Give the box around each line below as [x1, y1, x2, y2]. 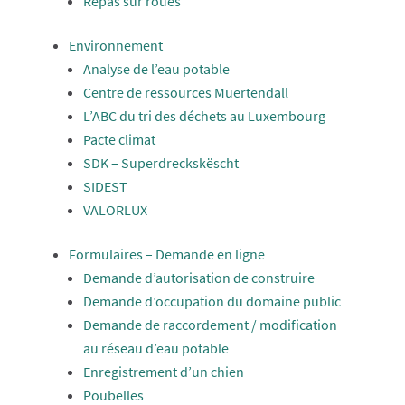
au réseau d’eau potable [82, 339, 229, 357]
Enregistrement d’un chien [82, 363, 244, 381]
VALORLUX [82, 201, 147, 219]
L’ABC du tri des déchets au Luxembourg [82, 107, 325, 125]
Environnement [68, 36, 163, 54]
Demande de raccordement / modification [82, 316, 337, 334]
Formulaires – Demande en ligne [68, 245, 265, 263]
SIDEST [82, 177, 127, 195]
